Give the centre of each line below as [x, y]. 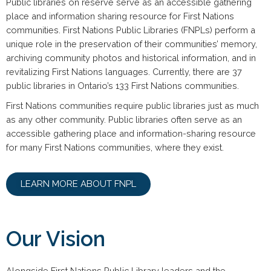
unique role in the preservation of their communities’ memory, [132, 44]
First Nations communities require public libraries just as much [132, 105]
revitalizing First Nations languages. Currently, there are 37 [124, 71]
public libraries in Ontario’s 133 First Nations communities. [122, 85]
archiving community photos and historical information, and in [131, 57]
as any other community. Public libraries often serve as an [124, 119]
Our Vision [56, 238]
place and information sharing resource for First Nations [120, 16]
